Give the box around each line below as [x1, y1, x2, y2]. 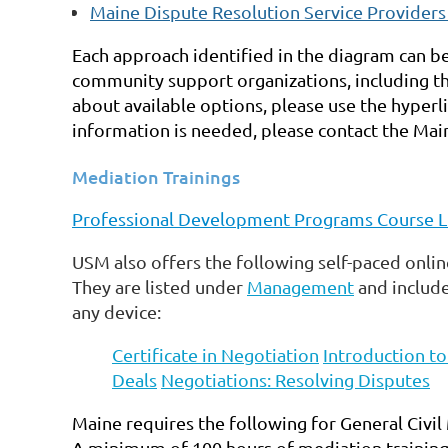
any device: [72, 300, 161, 322]
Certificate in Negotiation [112, 343, 319, 365]
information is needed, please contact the [72, 118, 409, 140]
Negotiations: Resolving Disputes [161, 368, 430, 390]
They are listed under [72, 275, 247, 297]
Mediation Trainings [72, 164, 240, 188]
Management [247, 275, 354, 297]
